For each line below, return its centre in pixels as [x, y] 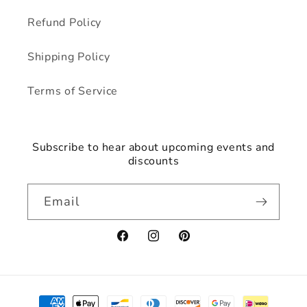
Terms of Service [73, 91]
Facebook [140, 244]
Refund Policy [64, 23]
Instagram [174, 244]
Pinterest [202, 244]
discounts [153, 161]
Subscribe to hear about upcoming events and [153, 147]
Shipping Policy [69, 57]
